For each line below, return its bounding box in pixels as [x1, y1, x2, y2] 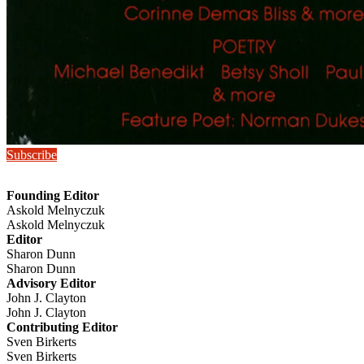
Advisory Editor [6, 276, 96, 291]
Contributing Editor [6, 320, 118, 335]
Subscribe [6, 148, 57, 162]
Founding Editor [6, 188, 99, 203]
